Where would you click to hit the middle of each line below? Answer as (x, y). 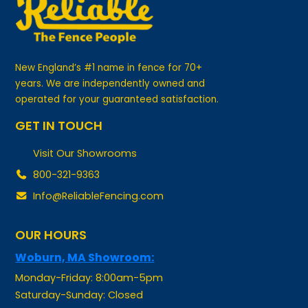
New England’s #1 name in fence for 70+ (109, 46)
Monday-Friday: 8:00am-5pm (89, 256)
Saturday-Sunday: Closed (79, 273)
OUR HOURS (51, 214)
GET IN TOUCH (59, 104)
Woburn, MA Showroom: (85, 236)
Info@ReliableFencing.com (98, 175)
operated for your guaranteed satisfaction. (117, 78)
